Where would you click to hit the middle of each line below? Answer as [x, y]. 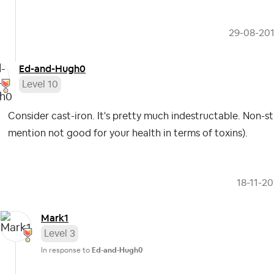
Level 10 [40, 85]
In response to [66, 250]
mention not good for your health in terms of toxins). [128, 134]
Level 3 [60, 234]
